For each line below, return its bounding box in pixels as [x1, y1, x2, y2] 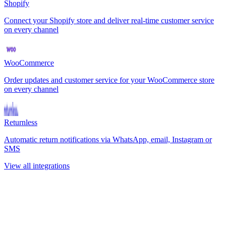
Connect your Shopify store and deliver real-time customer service [4, 16, 214, 25]
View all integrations [4, 161, 70, 171]
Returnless [4, 118, 37, 127]
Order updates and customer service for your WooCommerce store [4, 76, 214, 85]
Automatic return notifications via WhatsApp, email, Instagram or [4, 135, 212, 144]
